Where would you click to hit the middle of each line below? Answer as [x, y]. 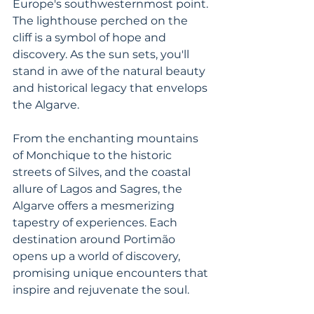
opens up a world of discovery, [98, 256]
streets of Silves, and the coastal [103, 172]
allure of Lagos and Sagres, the [99, 189]
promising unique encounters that [112, 273]
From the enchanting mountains [107, 138]
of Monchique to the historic [94, 155]
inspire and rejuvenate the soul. [102, 290]
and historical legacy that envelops [111, 88]
